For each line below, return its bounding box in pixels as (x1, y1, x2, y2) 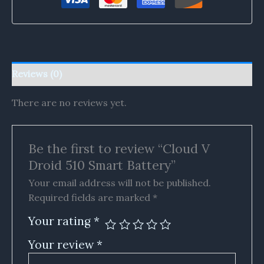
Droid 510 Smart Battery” (28, 157, 176, 174)
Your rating (28, 213, 94, 228)
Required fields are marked (28, 191, 153, 203)
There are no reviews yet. (12, 96, 127, 108)
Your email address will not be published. (28, 176, 211, 189)
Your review (28, 237, 97, 252)
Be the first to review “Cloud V (28, 140, 210, 157)
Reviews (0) (12, 67, 62, 80)
